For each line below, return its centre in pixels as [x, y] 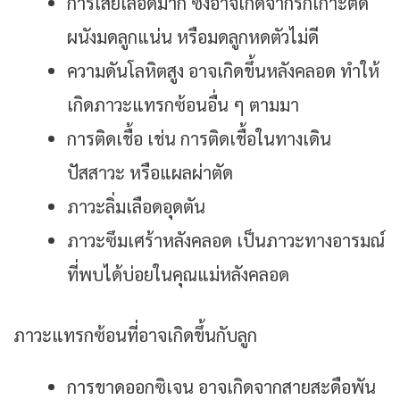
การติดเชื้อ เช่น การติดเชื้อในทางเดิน [199, 139]
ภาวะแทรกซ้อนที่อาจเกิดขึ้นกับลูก [135, 335]
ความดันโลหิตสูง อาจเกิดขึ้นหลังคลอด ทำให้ [223, 71]
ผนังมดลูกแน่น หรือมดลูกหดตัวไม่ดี [193, 37]
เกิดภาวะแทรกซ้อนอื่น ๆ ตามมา [183, 105]
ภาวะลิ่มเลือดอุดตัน [136, 207]
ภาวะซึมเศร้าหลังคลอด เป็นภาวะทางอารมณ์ [226, 241]
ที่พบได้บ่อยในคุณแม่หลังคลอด [178, 275]
